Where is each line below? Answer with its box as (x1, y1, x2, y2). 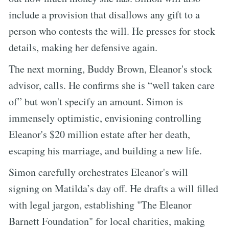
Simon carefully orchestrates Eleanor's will (9, 165, 188, 179)
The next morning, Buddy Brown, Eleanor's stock (9, 61, 212, 76)
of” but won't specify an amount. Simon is (9, 94, 183, 108)
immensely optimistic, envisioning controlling (9, 110, 201, 125)
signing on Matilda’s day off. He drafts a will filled (9, 181, 218, 195)
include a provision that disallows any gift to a (9, 7, 200, 21)
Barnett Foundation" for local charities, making (9, 214, 205, 228)
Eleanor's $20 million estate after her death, (9, 127, 190, 141)
